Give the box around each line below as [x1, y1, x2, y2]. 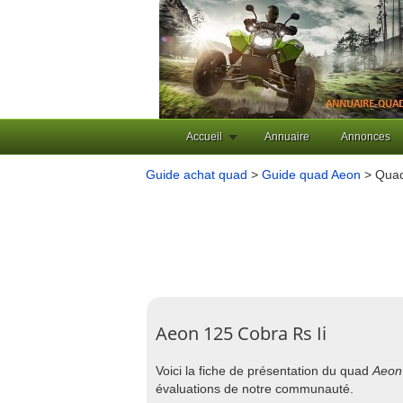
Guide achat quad [146, 167, 247, 182]
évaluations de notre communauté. [156, 381, 354, 396]
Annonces [341, 130, 390, 143]
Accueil [186, 130, 222, 143]
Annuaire [264, 130, 309, 143]
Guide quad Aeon [262, 167, 361, 182]
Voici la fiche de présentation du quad [156, 363, 372, 378]
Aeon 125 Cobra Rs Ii [156, 321, 327, 345]
